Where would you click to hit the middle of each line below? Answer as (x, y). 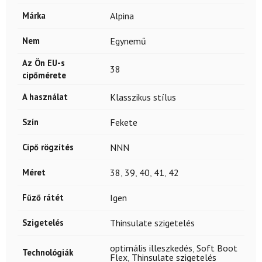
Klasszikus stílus (143, 97)
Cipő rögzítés (48, 147)
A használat (45, 96)
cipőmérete (44, 75)
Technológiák (48, 252)
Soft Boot (217, 248)
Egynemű (128, 41)
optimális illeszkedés (151, 248)
